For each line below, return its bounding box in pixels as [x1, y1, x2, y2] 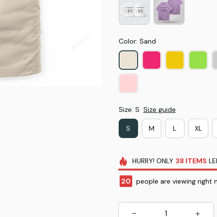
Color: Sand [118, 37, 156, 46]
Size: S [118, 105, 139, 114]
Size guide [143, 105, 176, 114]
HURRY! [132, 156, 155, 165]
